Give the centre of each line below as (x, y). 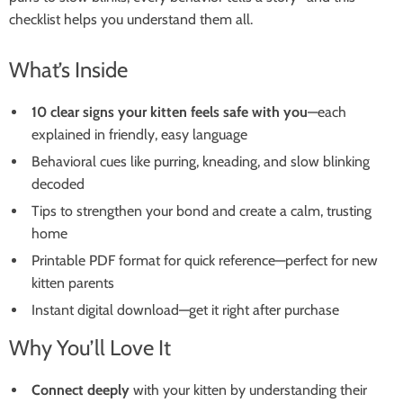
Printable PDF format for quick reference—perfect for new (205, 260)
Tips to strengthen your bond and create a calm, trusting (201, 211)
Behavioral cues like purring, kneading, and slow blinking (201, 161)
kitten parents (73, 283)
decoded (58, 184)
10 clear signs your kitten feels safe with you (170, 112)
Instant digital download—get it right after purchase (185, 310)
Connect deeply (81, 390)
